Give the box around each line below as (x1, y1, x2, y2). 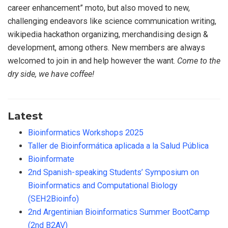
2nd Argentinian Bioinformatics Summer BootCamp (28, 207, 210, 217)
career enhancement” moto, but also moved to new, (8, 3, 190, 13)
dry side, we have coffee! (8, 69, 94, 79)
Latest (8, 109, 43, 122)
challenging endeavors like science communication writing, (8, 16, 216, 26)
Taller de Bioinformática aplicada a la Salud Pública (28, 140, 209, 151)
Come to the (177, 55, 220, 66)
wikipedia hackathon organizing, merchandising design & (8, 29, 208, 39)
